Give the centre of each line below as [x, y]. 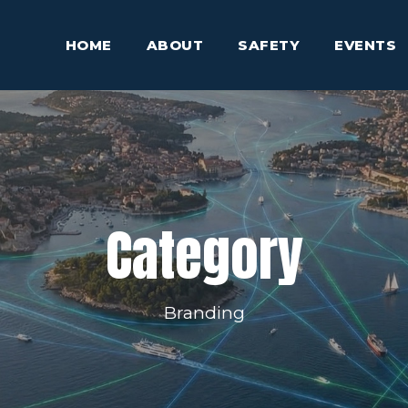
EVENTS [365, 45]
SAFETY [269, 45]
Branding [204, 313]
